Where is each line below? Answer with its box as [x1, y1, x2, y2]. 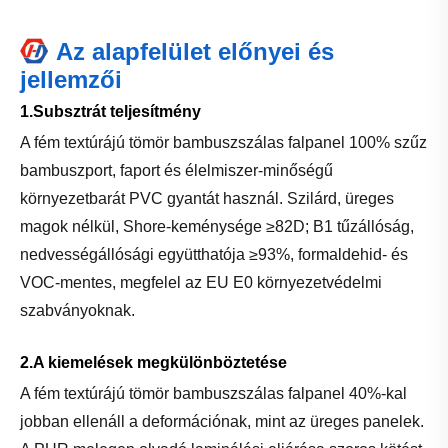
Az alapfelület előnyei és [56, 37, 334, 65]
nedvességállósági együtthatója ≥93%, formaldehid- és [20, 245, 408, 263]
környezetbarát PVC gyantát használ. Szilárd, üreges [20, 189, 394, 207]
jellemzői [20, 65, 122, 93]
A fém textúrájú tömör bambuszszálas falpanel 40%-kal [20, 384, 407, 402]
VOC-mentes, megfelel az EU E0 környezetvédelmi [20, 273, 382, 291]
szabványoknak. [20, 301, 135, 319]
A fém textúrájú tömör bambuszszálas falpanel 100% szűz [20, 133, 427, 151]
